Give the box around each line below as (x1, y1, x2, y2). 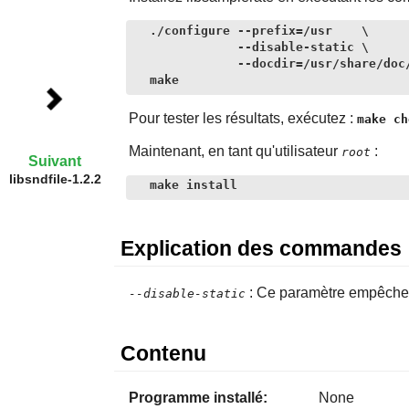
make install (149, 178, 237, 193)
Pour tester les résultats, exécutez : (128, 110, 357, 126)
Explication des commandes (120, 236, 402, 260)
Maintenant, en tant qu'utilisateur (128, 142, 341, 159)
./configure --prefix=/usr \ (149, 24, 369, 38)
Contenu (120, 341, 206, 366)
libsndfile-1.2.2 (8, 171, 101, 186)
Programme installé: (128, 390, 267, 406)
